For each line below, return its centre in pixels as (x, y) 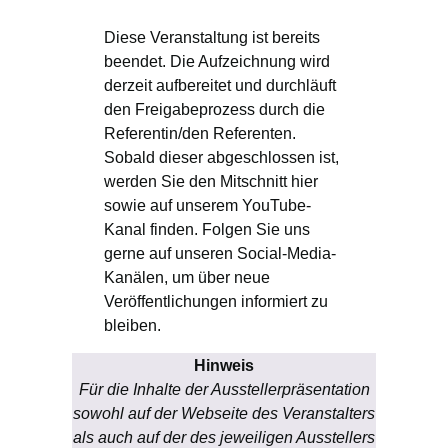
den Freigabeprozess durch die (214, 108)
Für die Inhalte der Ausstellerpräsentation (224, 388)
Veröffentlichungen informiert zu (216, 300)
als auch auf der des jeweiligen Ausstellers (224, 436)
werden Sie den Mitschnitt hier (211, 180)
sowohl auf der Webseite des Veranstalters (224, 412)
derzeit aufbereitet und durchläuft (220, 84)
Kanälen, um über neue (187, 276)
